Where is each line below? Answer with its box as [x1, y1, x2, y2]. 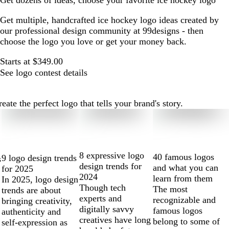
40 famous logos [153, 152, 215, 163]
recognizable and [153, 195, 216, 205]
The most [153, 184, 188, 195]
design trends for [79, 161, 142, 172]
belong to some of [153, 216, 220, 227]
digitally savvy [79, 204, 134, 215]
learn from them [153, 173, 213, 184]
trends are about [1, 185, 61, 195]
